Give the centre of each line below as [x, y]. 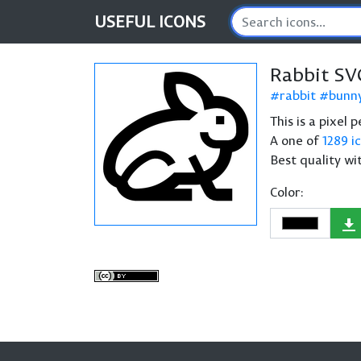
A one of [296, 140]
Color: [287, 192]
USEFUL [127, 21]
